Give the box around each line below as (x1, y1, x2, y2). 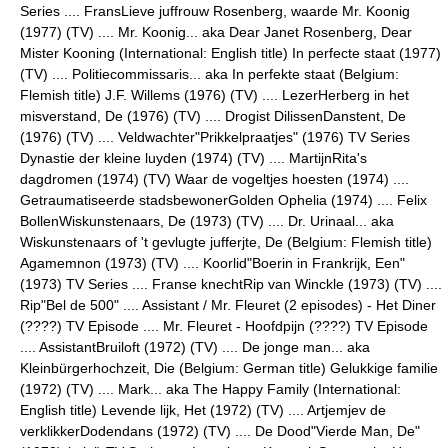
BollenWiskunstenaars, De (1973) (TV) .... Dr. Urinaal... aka (20, 213, 394, 229)
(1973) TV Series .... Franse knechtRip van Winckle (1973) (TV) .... (20, 276, 442, 292)
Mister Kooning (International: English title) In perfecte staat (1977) (20, 45, 441, 61)
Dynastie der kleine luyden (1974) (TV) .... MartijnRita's (20, 150, 367, 166)
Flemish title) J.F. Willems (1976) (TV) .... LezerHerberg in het (20, 87, 409, 103)
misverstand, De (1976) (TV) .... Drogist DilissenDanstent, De (20, 108, 406, 124)
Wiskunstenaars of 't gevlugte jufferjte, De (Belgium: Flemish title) (20, 234, 432, 250)
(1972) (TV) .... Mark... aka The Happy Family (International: (20, 381, 401, 397)
